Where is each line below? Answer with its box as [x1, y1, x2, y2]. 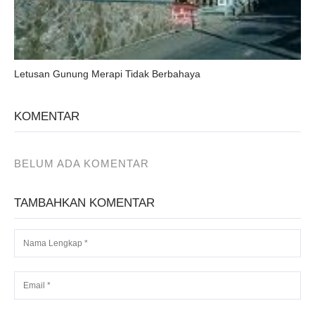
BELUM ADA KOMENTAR [14, 157, 149, 169]
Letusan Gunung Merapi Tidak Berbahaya [14, 67, 200, 79]
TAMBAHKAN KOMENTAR [14, 195, 155, 210]
